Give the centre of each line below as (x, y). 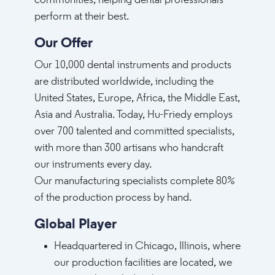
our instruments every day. (93, 165)
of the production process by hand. (113, 198)
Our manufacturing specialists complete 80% (135, 181)
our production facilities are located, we (143, 263)
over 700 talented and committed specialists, (134, 132)
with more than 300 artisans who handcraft (129, 148)
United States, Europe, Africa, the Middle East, (137, 99)
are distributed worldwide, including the (124, 82)
